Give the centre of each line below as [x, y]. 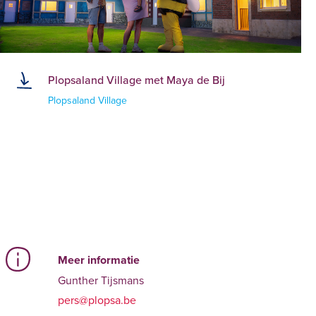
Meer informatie [99, 260]
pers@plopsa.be [97, 299]
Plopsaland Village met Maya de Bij [137, 79]
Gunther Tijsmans [101, 280]
